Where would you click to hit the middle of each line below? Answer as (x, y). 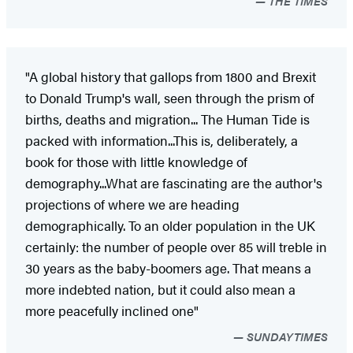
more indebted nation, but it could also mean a (160, 289)
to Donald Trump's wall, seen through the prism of (170, 97)
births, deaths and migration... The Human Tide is (167, 119)
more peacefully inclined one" (112, 310)
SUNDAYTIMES (286, 336)
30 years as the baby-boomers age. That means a (168, 268)
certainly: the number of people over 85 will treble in (176, 246)
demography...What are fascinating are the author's (174, 182)
